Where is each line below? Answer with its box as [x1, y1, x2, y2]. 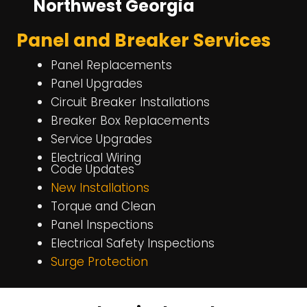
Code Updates [51, 160, 134, 177]
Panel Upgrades [51, 75, 143, 92]
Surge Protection [51, 253, 148, 270]
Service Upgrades [51, 130, 152, 147]
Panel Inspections [51, 216, 153, 233]
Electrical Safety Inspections [51, 234, 214, 251]
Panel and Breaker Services [16, 27, 271, 53]
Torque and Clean [51, 197, 156, 214]
